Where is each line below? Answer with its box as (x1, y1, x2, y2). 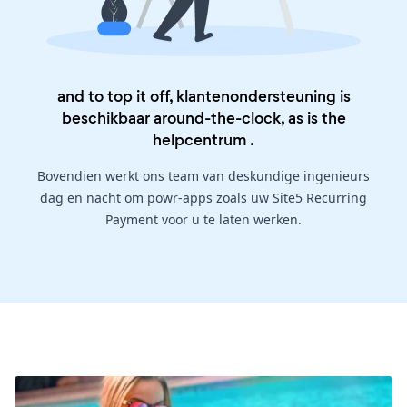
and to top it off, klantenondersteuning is (56, 85, 351, 108)
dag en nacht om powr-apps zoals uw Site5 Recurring (40, 189, 367, 207)
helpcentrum (153, 129, 247, 152)
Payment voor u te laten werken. (105, 211, 302, 229)
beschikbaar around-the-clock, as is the (61, 107, 346, 130)
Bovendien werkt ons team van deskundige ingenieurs (37, 167, 370, 185)
